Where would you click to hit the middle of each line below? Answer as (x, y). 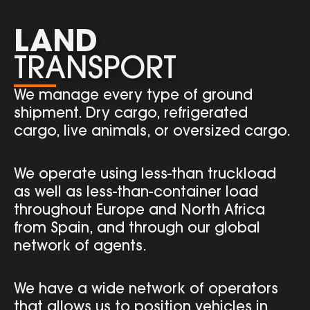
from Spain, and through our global (137, 229)
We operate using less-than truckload (145, 175)
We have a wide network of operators (146, 290)
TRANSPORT (95, 71)
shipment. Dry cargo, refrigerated (131, 115)
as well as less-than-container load (136, 193)
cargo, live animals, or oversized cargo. (152, 133)
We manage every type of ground (133, 97)
